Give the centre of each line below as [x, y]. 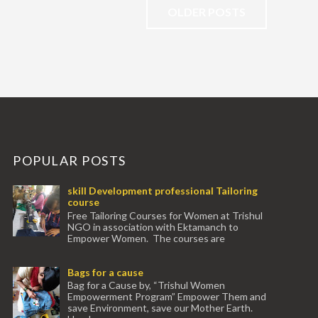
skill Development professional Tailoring [163, 191]
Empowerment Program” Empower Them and [167, 297]
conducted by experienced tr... [80, 249]
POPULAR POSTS [70, 161]
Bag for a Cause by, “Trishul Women [146, 285]
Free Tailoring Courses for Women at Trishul [165, 215]
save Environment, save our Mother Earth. [160, 308]
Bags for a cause [105, 272]
